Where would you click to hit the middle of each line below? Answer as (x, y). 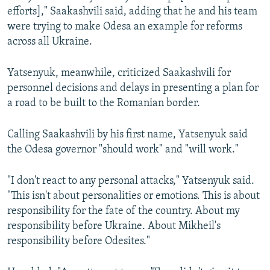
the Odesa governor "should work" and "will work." (123, 150)
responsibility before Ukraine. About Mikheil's (114, 227)
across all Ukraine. (50, 42)
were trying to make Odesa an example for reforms (125, 27)
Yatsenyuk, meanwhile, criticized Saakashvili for (119, 74)
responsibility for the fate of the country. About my (124, 212)
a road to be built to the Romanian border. (104, 104)
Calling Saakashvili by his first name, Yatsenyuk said (127, 135)
